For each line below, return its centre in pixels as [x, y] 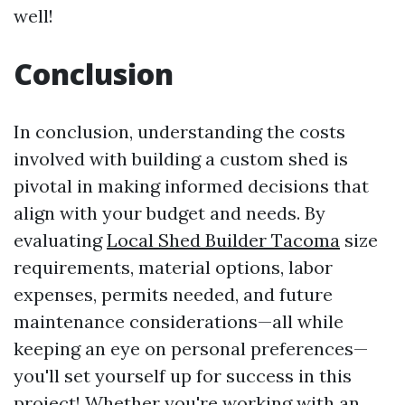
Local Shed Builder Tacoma [223, 240]
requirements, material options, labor [173, 267]
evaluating [60, 240]
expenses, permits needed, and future [173, 294]
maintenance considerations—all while [179, 321]
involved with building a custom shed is [181, 158]
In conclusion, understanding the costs [179, 131]
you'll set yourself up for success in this [183, 375]
